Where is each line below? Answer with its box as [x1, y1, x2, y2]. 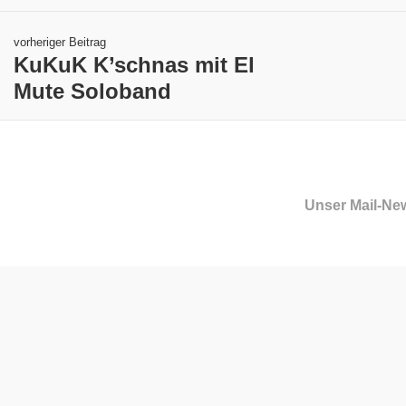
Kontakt [14, 354, 68, 371]
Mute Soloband [14, 78, 171, 103]
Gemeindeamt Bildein [14, 382, 153, 398]
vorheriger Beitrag [14, 34, 106, 49]
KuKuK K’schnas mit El [14, 52, 255, 77]
